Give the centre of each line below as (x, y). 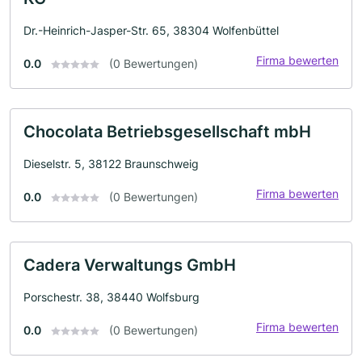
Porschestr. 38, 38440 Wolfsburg (112, 297)
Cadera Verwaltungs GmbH (130, 265)
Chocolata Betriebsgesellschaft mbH (167, 131)
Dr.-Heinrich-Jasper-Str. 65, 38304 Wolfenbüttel (151, 30)
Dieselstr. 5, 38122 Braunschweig (111, 163)
